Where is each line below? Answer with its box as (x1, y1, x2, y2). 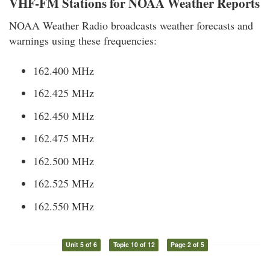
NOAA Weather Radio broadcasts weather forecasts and (9, 17, 253, 33)
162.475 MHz (33, 131, 94, 145)
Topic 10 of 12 (113, 240, 155, 250)
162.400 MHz (33, 63, 94, 78)
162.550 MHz (33, 198, 94, 213)
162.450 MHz (33, 108, 94, 123)
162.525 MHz (33, 176, 94, 190)
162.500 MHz (33, 153, 94, 168)
